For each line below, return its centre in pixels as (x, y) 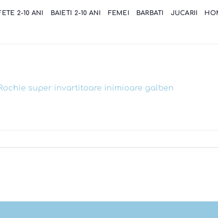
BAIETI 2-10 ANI (76, 13)
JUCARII (184, 13)
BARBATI (150, 13)
